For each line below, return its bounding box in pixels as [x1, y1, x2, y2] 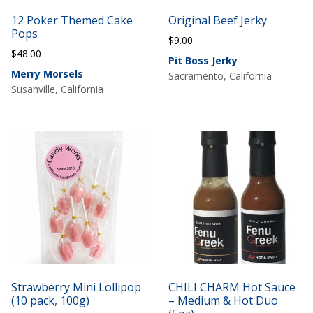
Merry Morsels [11, 67, 84, 80]
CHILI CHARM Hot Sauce [168, 279, 296, 296]
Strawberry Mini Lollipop [11, 279, 142, 296]
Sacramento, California [168, 69, 272, 82]
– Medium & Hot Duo [168, 293, 278, 309]
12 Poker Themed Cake [11, 13, 133, 29]
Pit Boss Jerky [168, 54, 238, 67]
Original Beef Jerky [168, 13, 267, 29]
